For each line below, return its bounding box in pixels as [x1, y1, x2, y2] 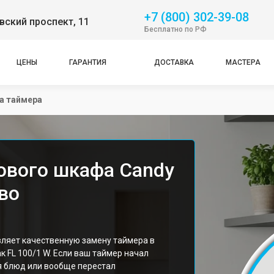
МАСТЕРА [225, 58, 261, 67]
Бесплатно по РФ [144, 24, 207, 34]
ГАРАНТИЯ [69, 58, 107, 67]
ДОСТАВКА [154, 58, 194, 67]
